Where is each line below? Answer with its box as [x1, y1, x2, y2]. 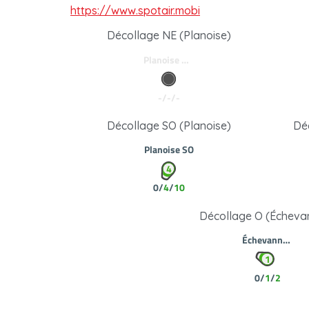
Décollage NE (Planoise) [106, 28, 231, 43]
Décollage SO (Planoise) [106, 118, 231, 132]
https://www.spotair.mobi [70, 3, 200, 17]
